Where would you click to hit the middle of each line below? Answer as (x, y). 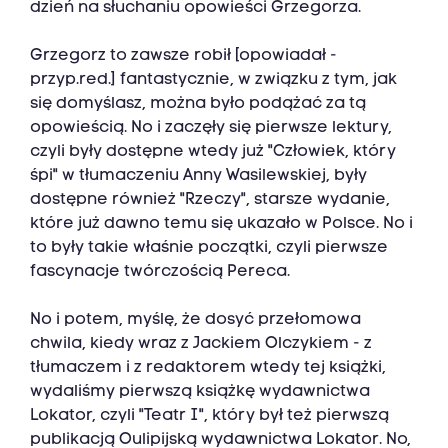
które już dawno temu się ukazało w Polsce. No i (221, 224)
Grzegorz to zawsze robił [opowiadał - (183, 56)
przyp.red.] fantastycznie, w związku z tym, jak (213, 80)
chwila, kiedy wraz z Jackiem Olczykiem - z (201, 344)
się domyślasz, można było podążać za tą (198, 104)
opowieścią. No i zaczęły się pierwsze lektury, (211, 128)
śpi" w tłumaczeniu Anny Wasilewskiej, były (198, 176)
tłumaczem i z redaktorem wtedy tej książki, (208, 368)
